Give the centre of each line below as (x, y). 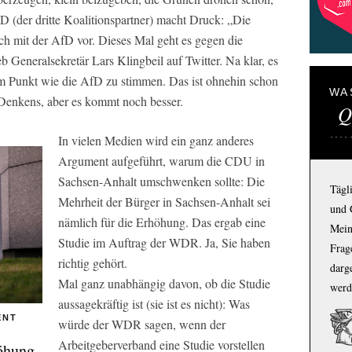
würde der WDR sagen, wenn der (142, 324)
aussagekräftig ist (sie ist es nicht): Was (154, 304)
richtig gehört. (93, 263)
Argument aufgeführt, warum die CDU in (161, 161)
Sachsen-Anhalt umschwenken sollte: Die (161, 181)
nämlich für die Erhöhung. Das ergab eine (162, 222)
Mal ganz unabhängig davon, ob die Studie (164, 283)
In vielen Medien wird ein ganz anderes (156, 140)
